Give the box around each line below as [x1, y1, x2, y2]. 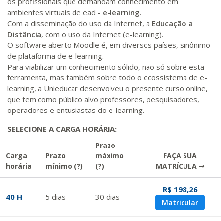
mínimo [45, 161, 72, 171]
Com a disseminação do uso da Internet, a [7, 18, 152, 28]
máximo [95, 151, 124, 160]
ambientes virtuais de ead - [7, 7, 103, 17]
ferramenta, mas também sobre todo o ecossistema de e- [7, 73, 207, 82]
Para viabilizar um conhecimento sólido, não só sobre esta [7, 62, 204, 72]
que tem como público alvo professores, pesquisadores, [7, 94, 199, 104]
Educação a [152, 18, 193, 28]
